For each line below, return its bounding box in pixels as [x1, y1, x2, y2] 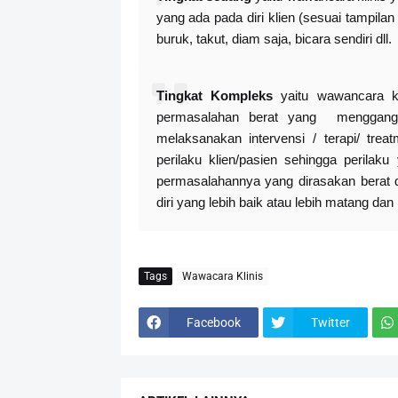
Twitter [310, 314, 350, 330]
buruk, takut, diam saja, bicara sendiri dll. [155, 31, 392, 47]
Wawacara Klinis [181, 269, 263, 283]
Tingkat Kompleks [155, 88, 273, 104]
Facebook [186, 314, 241, 330]
